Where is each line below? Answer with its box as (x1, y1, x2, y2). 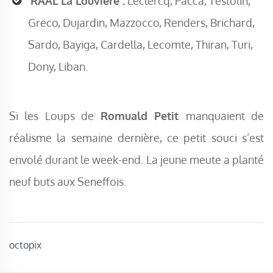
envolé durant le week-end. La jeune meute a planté (9, 152, 264, 167)
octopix (9, 239, 41, 252)
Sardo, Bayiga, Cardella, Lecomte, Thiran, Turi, (28, 38, 253, 52)
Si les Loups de (9, 108, 101, 123)
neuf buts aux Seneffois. (9, 174, 126, 189)
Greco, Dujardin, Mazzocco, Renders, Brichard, (28, 16, 255, 30)
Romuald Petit (100, 108, 186, 123)
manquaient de (185, 108, 264, 123)
